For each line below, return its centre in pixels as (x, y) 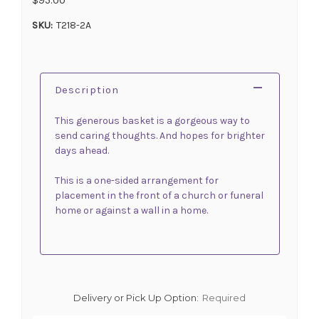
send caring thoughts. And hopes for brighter (159, 135)
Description (87, 89)
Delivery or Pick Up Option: (136, 297)
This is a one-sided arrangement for (136, 180)
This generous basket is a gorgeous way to (152, 120)
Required (224, 297)
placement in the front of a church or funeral (159, 195)
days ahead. (82, 150)
